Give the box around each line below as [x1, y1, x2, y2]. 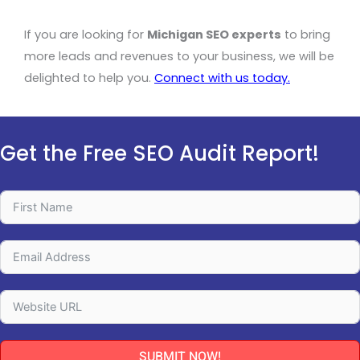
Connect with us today [154, 69, 288, 86]
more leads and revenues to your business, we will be [24, 47, 334, 64]
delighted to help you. [24, 69, 154, 86]
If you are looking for [24, 26, 147, 43]
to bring [281, 26, 330, 43]
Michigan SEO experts [147, 26, 281, 43]
